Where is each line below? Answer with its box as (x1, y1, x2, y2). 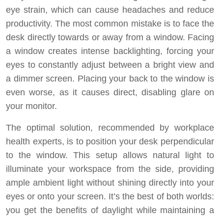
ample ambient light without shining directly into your (6, 178, 214, 188)
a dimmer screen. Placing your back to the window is (6, 74, 214, 83)
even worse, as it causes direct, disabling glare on (6, 87, 214, 97)
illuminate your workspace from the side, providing (6, 164, 214, 174)
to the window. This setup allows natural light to (6, 150, 214, 160)
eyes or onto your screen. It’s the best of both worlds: (6, 192, 214, 201)
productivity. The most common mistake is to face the (6, 19, 214, 28)
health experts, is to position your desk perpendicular (6, 137, 214, 146)
